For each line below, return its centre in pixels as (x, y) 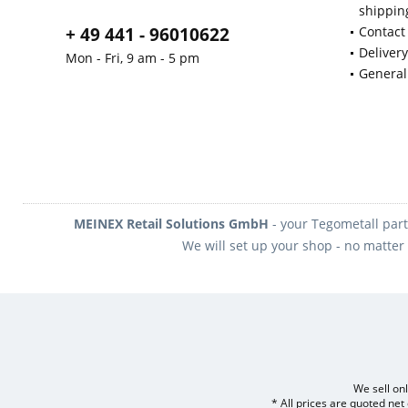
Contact (382, 31)
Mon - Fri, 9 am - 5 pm (133, 58)
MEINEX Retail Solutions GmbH (171, 224)
